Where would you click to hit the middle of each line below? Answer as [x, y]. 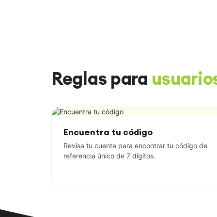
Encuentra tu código [108, 132]
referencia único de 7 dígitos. [109, 155]
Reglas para [102, 79]
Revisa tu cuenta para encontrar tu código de [135, 145]
